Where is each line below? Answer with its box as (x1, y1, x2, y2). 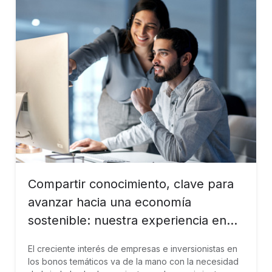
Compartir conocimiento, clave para (28, 177, 234, 191)
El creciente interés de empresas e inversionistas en (28, 243, 237, 254)
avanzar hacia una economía (28, 195, 191, 209)
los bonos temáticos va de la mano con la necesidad (28, 256, 239, 267)
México (28, 231, 70, 246)
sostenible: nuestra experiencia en (28, 213, 226, 228)
